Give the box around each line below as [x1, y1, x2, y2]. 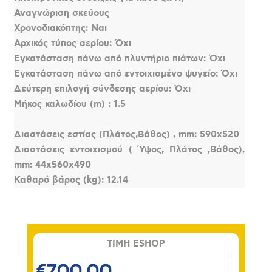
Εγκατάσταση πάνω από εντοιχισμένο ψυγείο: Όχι [14, 67, 238, 80]
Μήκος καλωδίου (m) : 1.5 [14, 98, 126, 110]
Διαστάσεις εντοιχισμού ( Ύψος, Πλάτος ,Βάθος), [14, 143, 245, 155]
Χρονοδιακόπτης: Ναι [14, 22, 107, 34]
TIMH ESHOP [106, 237, 165, 250]
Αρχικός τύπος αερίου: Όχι [14, 37, 132, 49]
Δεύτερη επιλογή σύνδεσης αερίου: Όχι [14, 83, 191, 95]
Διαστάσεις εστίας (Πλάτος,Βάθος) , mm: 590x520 [14, 128, 240, 140]
